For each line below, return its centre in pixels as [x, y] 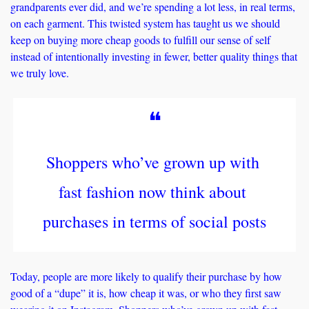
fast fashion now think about [152, 192]
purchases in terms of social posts [154, 222]
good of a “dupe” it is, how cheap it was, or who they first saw [146, 293]
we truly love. [41, 73]
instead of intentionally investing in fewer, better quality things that [154, 57]
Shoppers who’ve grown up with [152, 162]
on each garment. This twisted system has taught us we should [145, 23]
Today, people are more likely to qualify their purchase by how [146, 277]
